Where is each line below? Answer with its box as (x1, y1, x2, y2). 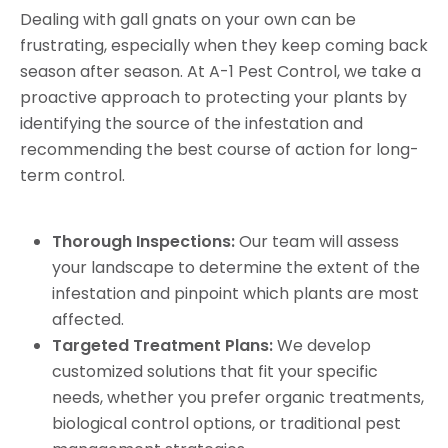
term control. (20, 163, 125, 187)
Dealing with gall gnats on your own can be (20, 7, 356, 31)
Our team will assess (235, 229, 399, 253)
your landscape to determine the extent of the (52, 255, 420, 279)
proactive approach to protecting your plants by (20, 85, 407, 109)
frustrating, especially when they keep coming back (20, 33, 428, 57)
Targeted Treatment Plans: (52, 333, 273, 357)
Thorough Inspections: (52, 229, 235, 253)
